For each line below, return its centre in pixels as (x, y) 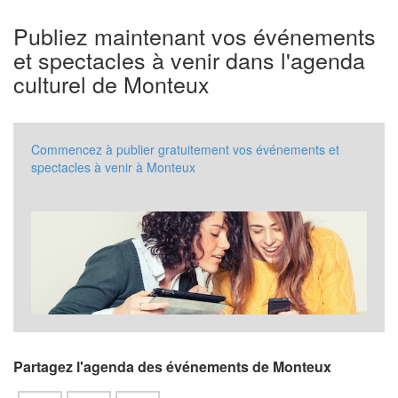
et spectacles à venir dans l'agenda (189, 59)
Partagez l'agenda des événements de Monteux (172, 367)
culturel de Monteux (111, 83)
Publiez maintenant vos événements (195, 35)
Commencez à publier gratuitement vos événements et (185, 149)
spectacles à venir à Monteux (113, 167)
